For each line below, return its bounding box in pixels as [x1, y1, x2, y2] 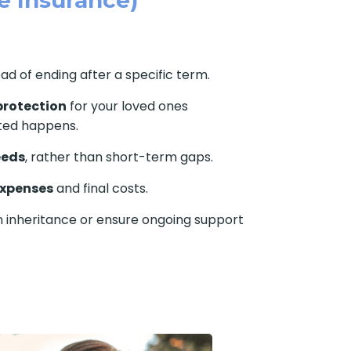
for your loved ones [66, 96, 188, 115]
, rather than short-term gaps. [24, 147, 213, 166]
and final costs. [52, 179, 148, 197]
